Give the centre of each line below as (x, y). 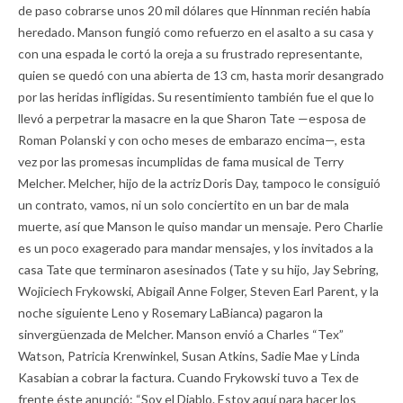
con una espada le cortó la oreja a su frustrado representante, (190, 54)
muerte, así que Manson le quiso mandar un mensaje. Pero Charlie (201, 227)
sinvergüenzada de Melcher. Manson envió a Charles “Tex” (181, 335)
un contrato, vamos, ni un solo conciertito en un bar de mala (184, 205)
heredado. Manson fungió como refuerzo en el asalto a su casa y (196, 32)
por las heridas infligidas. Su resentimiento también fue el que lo (196, 97)
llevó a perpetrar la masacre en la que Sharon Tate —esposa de (192, 119)
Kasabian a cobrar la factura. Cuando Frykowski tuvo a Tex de (188, 378)
